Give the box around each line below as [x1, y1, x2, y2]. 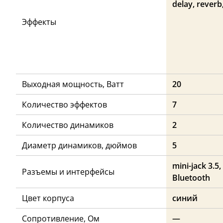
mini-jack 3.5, [172, 160, 221, 171]
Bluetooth [172, 172, 210, 183]
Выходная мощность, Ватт [22, 78, 124, 90]
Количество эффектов [22, 99, 107, 110]
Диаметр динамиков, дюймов [22, 139, 137, 151]
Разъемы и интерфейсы [22, 166, 114, 177]
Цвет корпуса [22, 192, 74, 204]
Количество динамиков [22, 119, 113, 130]
